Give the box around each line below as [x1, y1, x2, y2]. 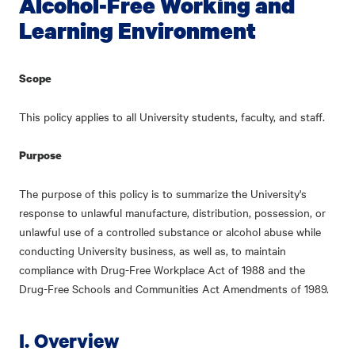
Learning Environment [19, 15, 256, 45]
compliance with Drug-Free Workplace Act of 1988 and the [19, 261, 305, 277]
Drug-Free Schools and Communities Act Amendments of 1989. [19, 281, 329, 296]
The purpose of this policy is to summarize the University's [19, 185, 307, 201]
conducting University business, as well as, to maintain [19, 242, 286, 258]
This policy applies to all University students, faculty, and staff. [19, 109, 325, 124]
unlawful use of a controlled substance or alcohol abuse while [19, 223, 321, 239]
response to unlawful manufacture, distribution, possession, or [19, 204, 326, 220]
